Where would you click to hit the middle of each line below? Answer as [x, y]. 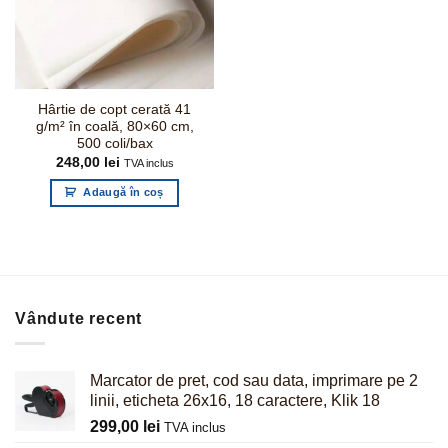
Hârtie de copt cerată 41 [114, 110]
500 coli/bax [114, 144]
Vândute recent [79, 319]
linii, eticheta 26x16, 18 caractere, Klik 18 [235, 400]
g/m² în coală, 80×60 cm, [114, 127]
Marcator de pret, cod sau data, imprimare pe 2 [254, 380]
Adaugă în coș [123, 192]
